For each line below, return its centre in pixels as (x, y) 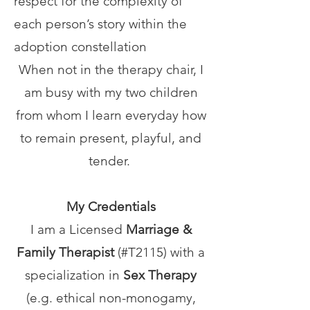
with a (188, 252)
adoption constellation (80, 47)
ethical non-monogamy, (126, 298)
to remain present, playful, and (111, 138)
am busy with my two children (111, 92)
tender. (111, 161)
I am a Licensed (78, 229)
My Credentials (111, 207)
